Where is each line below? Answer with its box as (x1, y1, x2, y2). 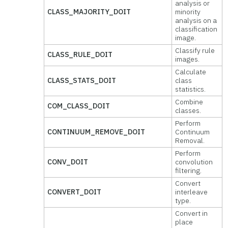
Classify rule (175, 46, 215, 55)
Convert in (175, 209, 208, 218)
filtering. (175, 166, 202, 175)
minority (175, 7, 201, 16)
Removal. (175, 136, 205, 145)
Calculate (175, 67, 207, 76)
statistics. (175, 84, 206, 94)
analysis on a (175, 16, 217, 25)
